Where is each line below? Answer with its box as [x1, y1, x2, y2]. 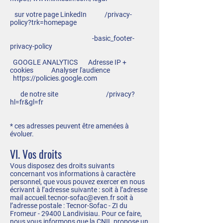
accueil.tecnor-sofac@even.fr [24, 194, 115, 202]
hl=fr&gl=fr [10, 98, 43, 106]
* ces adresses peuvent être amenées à [10, 122, 129, 130]
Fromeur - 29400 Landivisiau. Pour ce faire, [10, 210, 142, 218]
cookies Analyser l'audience [10, 66, 132, 74]
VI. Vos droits [10, 146, 62, 162]
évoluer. [10, 130, 34, 138]
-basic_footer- [10, 34, 134, 42]
